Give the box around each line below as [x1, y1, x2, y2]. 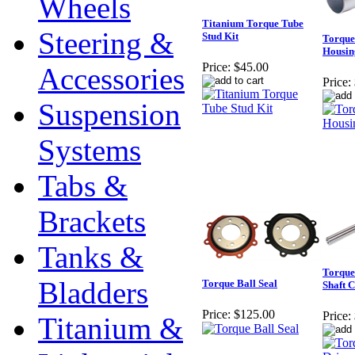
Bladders [38, 276, 148, 310]
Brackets [38, 204, 146, 239]
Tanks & [38, 240, 143, 274]
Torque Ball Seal [202, 277, 277, 290]
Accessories [38, 62, 185, 96]
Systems [38, 133, 141, 167]
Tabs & [38, 169, 128, 203]
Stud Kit [202, 30, 239, 43]
